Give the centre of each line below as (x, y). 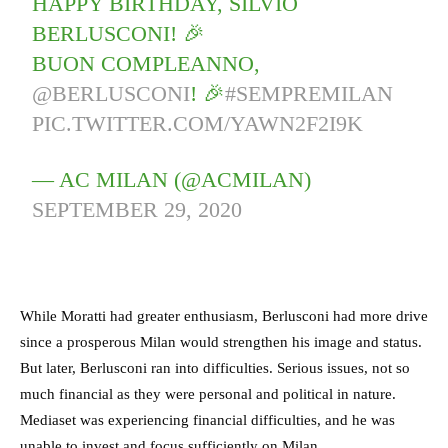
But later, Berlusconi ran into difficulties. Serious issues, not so (215, 368)
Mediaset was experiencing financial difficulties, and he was (207, 420)
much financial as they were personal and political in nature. (208, 394)
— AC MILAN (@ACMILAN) (172, 180)
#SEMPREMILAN (309, 94)
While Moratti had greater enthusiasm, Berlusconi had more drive (224, 316)
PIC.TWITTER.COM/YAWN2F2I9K (198, 124)
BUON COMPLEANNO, (146, 64)
